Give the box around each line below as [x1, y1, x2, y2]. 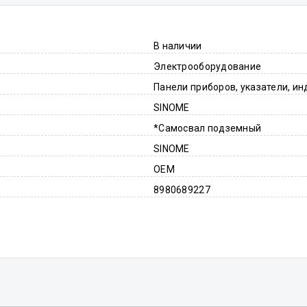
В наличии [153, 40, 202, 51]
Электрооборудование [153, 61, 262, 72]
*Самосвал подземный [153, 123, 262, 134]
